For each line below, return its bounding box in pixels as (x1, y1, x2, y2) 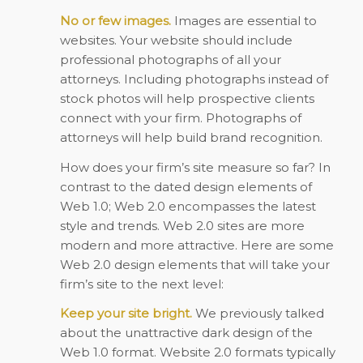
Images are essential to (170, 12, 317, 28)
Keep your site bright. (59, 305, 192, 322)
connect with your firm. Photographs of (59, 109, 301, 126)
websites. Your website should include (59, 32, 293, 48)
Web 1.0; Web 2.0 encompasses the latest (59, 198, 316, 214)
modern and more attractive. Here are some (59, 237, 334, 253)
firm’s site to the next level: (59, 275, 224, 292)
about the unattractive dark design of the (59, 325, 313, 341)
